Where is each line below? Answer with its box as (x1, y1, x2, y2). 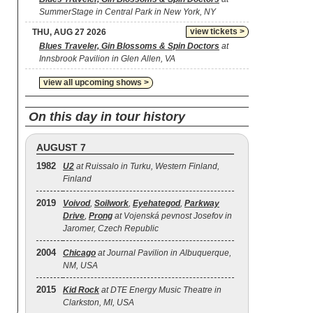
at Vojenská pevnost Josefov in (112, 211, 232, 221)
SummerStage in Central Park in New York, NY (39, 7, 216, 17)
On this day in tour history (29, 110, 185, 124)
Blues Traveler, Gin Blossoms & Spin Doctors (39, 41, 219, 51)
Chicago (63, 248, 96, 258)
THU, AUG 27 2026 (32, 27, 106, 37)
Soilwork (94, 198, 129, 208)
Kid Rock (63, 285, 99, 295)
